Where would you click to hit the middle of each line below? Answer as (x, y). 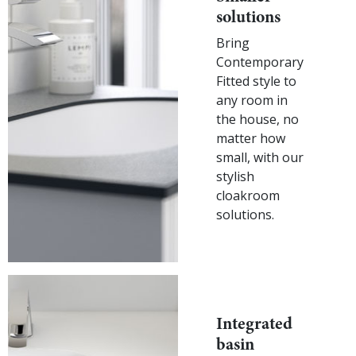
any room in (252, 100)
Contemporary (260, 62)
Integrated (254, 323)
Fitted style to (256, 81)
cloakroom (248, 195)
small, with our (260, 157)
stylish (235, 176)
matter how (251, 138)
